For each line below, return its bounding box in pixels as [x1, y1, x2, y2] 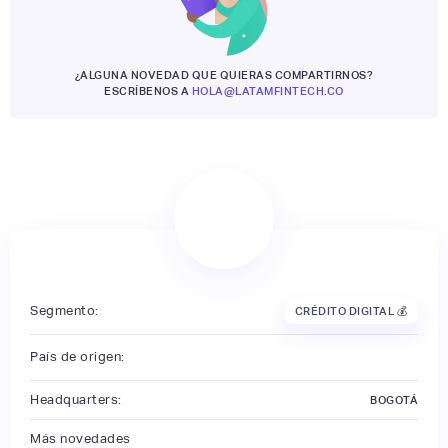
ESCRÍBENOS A [104, 84, 192, 97]
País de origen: [30, 349, 125, 365]
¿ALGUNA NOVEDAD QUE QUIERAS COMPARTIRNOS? [74, 68, 374, 81]
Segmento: [30, 303, 99, 319]
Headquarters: [30, 391, 122, 407]
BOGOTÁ [370, 393, 418, 406]
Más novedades [30, 430, 131, 446]
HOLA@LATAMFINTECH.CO [191, 84, 344, 97]
